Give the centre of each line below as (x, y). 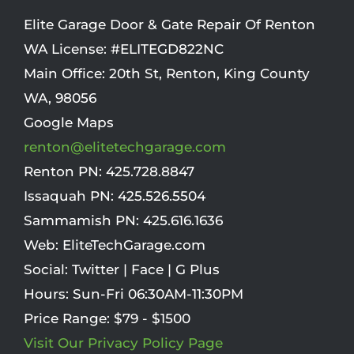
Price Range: (69, 318)
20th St (134, 73)
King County (267, 73)
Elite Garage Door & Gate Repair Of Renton (169, 24)
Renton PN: (65, 171)
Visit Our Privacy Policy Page (123, 343)
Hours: (48, 294)
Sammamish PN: (83, 220)
